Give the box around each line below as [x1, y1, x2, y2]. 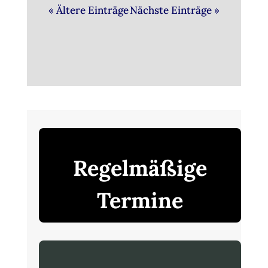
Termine [96, 187, 183, 215]
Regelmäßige [72, 154, 207, 182]
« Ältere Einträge [48, 4, 129, 17]
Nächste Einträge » [130, 4, 220, 17]
